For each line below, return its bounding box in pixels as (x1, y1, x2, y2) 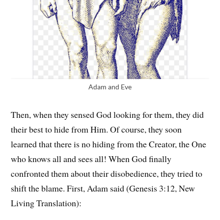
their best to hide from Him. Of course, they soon (11, 123, 182, 136)
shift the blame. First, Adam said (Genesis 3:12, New (11, 182, 195, 194)
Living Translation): (11, 197, 82, 209)
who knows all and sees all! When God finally (11, 153, 172, 165)
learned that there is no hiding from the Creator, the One (11, 138, 207, 150)
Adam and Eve (88, 82, 132, 91)
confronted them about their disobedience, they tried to (11, 167, 203, 180)
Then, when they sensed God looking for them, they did (11, 109, 204, 121)
